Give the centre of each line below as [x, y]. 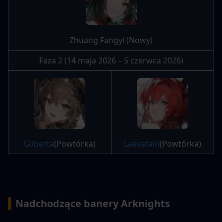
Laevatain [142, 144]
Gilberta [39, 144]
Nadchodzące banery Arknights [93, 204]
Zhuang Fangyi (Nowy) [111, 40]
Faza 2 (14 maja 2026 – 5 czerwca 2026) [111, 61]
